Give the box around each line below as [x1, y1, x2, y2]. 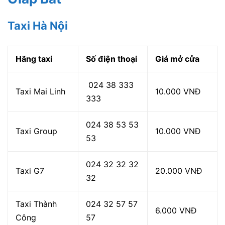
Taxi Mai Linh [16, 86, 65, 97]
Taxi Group [16, 126, 57, 137]
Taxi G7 [16, 166, 44, 176]
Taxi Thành [16, 199, 57, 209]
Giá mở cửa [155, 54, 199, 64]
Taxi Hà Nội [8, 19, 68, 33]
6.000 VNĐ [155, 205, 197, 216]
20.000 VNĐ [155, 166, 202, 176]
